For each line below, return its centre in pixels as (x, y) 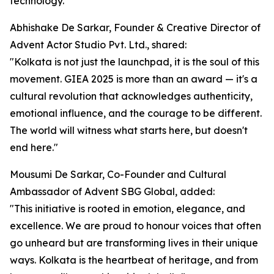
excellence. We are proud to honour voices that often (135, 226)
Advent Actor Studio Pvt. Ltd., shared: (98, 45)
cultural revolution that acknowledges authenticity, (131, 96)
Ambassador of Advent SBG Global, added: (112, 192)
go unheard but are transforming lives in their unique (134, 243)
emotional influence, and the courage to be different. (136, 113)
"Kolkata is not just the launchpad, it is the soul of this (135, 62)
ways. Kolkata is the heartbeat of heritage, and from (134, 260)
